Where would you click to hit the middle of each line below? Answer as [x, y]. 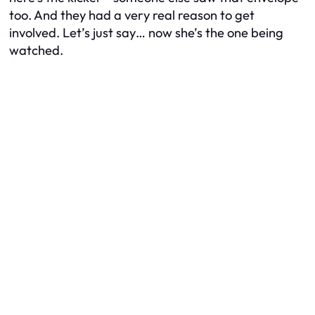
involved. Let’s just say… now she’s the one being [146, 32]
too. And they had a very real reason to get [132, 15]
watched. [36, 50]
